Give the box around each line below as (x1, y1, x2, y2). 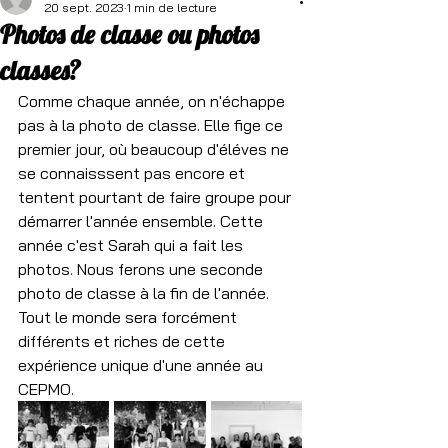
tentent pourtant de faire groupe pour (18, 187, 295, 207)
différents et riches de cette (18, 331, 229, 351)
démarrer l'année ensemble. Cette (18, 211, 267, 231)
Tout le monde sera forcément (18, 307, 241, 327)
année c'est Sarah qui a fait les (18, 235, 247, 255)
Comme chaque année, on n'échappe (18, 91, 289, 111)
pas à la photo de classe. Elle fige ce (18, 115, 287, 135)
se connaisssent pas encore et (18, 163, 249, 183)
